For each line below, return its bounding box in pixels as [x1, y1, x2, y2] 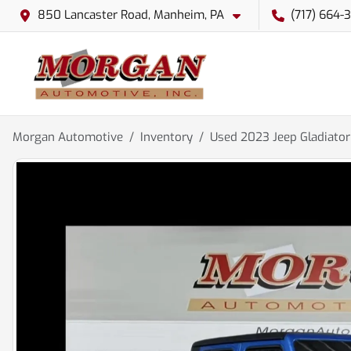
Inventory [140, 129, 193, 145]
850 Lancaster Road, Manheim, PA [38, 7, 224, 23]
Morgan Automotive [13, 129, 123, 145]
